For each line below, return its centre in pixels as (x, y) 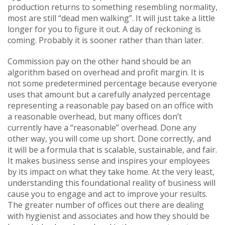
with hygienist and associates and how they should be (108, 216)
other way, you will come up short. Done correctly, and (109, 138)
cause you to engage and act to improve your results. (107, 194)
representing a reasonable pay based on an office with (110, 105)
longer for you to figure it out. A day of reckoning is (104, 29)
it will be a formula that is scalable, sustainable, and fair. (112, 149)
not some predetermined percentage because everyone (112, 83)
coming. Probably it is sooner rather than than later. (105, 40)
